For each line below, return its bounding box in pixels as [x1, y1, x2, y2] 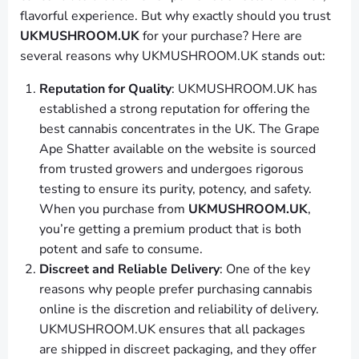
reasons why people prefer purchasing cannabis [39, 280, 313, 299]
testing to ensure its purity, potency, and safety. [39, 180, 312, 199]
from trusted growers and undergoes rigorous [39, 160, 304, 179]
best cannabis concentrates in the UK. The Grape [39, 120, 320, 139]
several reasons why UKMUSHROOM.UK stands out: [20, 47, 325, 66]
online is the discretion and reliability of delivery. [39, 301, 319, 319]
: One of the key [220, 260, 310, 279]
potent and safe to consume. [39, 240, 203, 259]
